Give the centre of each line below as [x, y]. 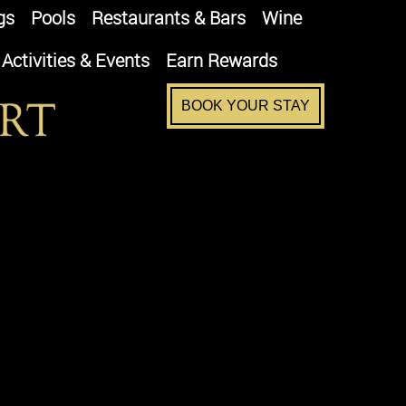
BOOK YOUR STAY [245, 106]
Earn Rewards [222, 60]
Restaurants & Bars [169, 18]
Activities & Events [76, 60]
